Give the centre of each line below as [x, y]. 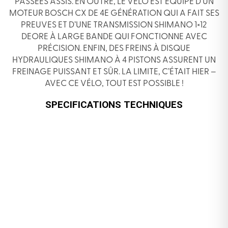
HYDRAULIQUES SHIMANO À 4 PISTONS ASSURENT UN [114, 60]
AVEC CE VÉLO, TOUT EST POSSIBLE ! [114, 83]
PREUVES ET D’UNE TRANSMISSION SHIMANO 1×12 [114, 25]
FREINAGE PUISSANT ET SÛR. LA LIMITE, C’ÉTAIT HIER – [114, 72]
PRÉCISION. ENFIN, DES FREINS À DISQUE [114, 48]
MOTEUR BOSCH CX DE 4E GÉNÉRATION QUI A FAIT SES [114, 13]
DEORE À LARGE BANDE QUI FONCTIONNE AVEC [114, 37]
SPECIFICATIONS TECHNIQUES [114, 104]
